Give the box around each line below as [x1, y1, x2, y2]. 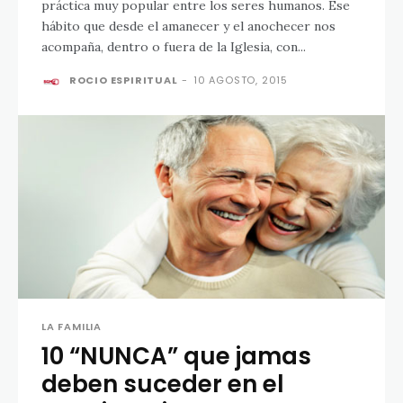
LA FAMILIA [41, 318, 102, 334]
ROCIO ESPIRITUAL [68, 72, 178, 87]
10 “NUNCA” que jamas [41, 339, 311, 372]
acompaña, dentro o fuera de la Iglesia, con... [41, 38, 306, 55]
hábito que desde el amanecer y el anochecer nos [41, 17, 336, 34]
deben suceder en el [41, 367, 284, 400]
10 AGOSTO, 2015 [193, 72, 289, 87]
